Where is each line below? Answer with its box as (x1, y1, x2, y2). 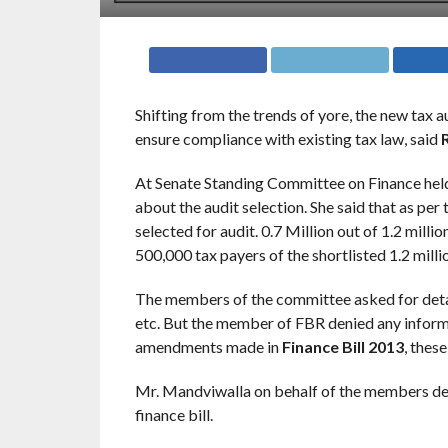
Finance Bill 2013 (281, 337, 404, 357)
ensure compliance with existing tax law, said (134, 129, 441, 149)
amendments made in (134, 337, 282, 357)
